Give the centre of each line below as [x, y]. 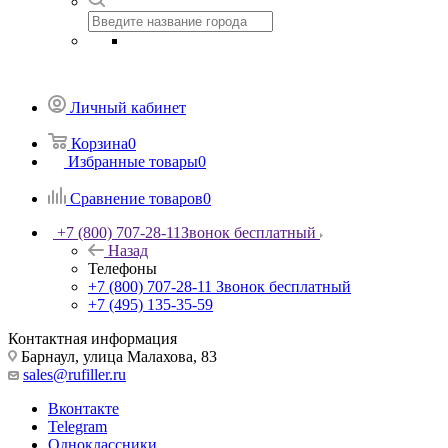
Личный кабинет [128, 107]
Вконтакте [83, 408]
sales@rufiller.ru [74, 374]
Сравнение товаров [136, 198]
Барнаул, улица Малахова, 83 [117, 356]
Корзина [99, 143]
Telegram [77, 426]
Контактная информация [92, 338]
